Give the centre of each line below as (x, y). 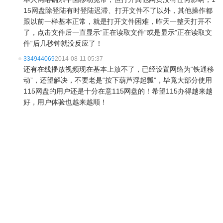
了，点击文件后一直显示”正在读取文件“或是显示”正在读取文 (118, 32)
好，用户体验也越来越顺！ (65, 102)
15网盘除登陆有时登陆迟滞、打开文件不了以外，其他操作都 (118, 10)
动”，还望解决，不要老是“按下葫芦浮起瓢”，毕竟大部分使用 (118, 80)
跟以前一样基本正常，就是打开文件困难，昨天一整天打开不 (117, 21)
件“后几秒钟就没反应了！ (63, 43)
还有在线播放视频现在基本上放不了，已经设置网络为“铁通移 (119, 69)
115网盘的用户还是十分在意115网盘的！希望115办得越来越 (118, 91)
